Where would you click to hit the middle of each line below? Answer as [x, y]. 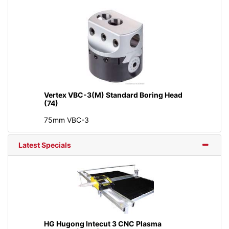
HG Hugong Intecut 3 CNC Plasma [102, 223]
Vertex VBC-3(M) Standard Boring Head [113, 95]
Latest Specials [45, 145]
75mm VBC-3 [66, 120]
